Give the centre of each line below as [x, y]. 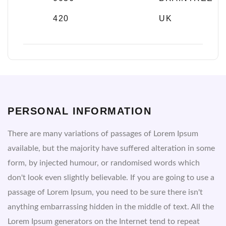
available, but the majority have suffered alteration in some [111, 148]
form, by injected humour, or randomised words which [104, 163]
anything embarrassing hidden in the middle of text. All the [111, 207]
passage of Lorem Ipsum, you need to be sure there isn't [105, 192]
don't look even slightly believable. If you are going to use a [111, 177]
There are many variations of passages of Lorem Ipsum [103, 133]
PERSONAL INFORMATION [79, 111]
